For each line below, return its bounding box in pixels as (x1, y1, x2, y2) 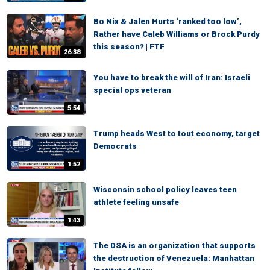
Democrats (93, 142, 137, 151)
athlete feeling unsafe (93, 198, 179, 207)
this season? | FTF (93, 42, 165, 51)
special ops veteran (93, 86, 171, 95)
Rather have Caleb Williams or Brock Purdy (93, 30, 260, 39)
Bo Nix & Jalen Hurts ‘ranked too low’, (93, 17, 242, 26)
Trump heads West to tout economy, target (93, 129, 260, 138)
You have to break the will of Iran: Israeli (93, 73, 250, 82)
